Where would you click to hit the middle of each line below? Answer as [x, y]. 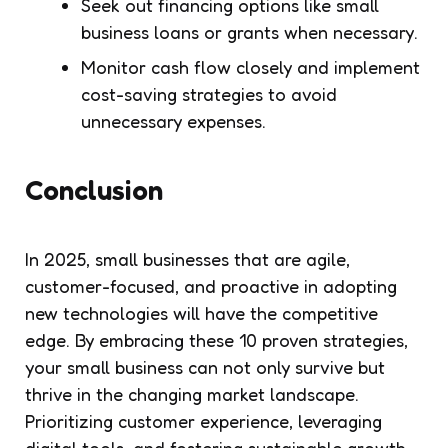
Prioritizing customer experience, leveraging [203, 420]
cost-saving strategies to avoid [209, 93]
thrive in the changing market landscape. [192, 393]
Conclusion [94, 189]
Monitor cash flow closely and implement [250, 66]
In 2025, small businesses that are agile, [187, 258]
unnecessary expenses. [173, 120]
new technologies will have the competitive [201, 312]
